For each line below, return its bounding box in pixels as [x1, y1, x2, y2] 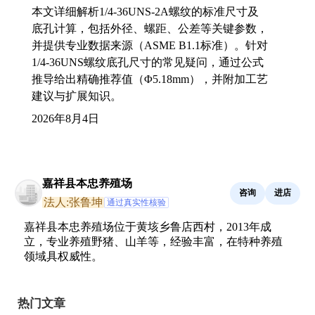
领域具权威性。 [24, 250, 103, 262]
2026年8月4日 [32, 112, 99, 124]
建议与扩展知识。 [32, 89, 122, 102]
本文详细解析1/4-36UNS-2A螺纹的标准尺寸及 [32, 5, 259, 18]
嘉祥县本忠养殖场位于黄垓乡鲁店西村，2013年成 [24, 220, 271, 233]
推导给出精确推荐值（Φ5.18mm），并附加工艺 [32, 72, 268, 85]
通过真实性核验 [107, 197, 166, 207]
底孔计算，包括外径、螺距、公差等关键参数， [32, 22, 268, 34]
